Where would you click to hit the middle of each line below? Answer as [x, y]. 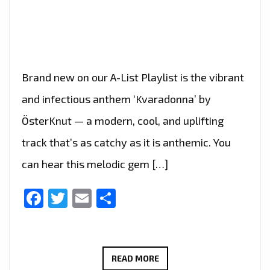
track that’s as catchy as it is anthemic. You [126, 143]
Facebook [86, 199]
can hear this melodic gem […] [95, 164]
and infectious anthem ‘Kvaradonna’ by [116, 99]
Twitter [99, 199]
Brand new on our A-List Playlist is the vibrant [133, 77]
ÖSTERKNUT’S [188, 258]
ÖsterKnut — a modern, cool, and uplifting [123, 121]
